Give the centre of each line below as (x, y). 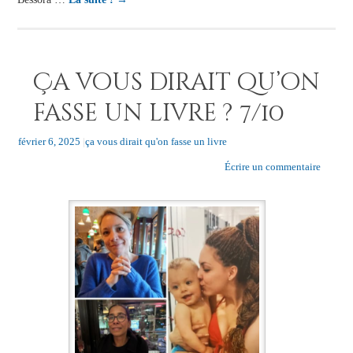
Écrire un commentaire (272, 167)
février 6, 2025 (49, 142)
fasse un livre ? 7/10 (158, 114)
